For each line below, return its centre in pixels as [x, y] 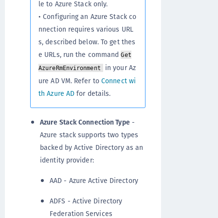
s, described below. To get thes [87, 42]
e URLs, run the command [80, 54]
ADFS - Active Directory [86, 201]
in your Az [119, 68]
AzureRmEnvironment [70, 68]
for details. [93, 93]
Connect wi [118, 81]
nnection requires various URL [86, 29]
